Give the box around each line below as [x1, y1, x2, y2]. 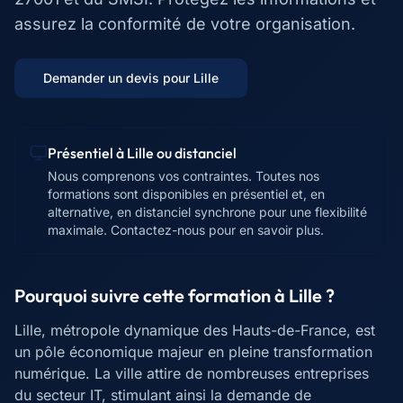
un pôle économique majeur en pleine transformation [14, 343, 372, 361]
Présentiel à [48, 144, 127, 162]
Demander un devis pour [43, 70, 193, 85]
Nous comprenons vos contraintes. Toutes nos [48, 168, 319, 184]
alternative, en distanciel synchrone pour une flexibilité [48, 204, 367, 219]
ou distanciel [154, 144, 237, 162]
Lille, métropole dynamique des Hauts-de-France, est [14, 321, 375, 339]
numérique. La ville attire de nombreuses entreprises [14, 364, 369, 382]
